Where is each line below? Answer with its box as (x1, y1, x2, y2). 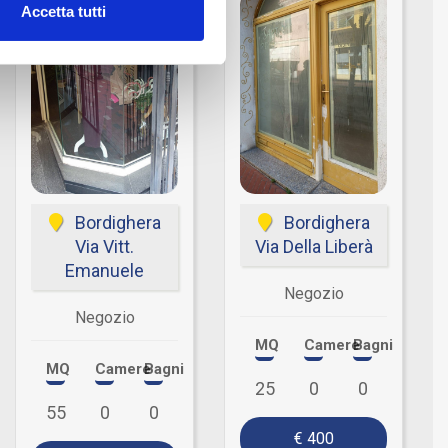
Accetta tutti (21, 3, 106, 21)
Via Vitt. (75, 236, 134, 257)
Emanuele (65, 260, 144, 281)
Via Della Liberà (254, 236, 373, 257)
